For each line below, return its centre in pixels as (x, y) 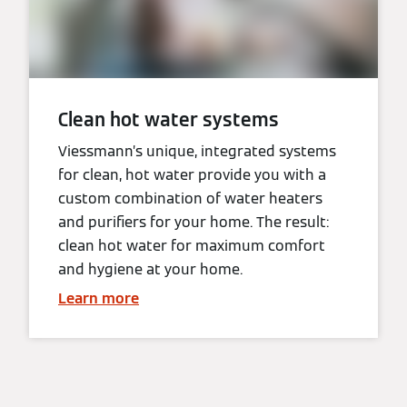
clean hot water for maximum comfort (192, 246)
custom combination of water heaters (190, 199)
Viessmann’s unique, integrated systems (197, 152)
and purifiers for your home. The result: (194, 223)
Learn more (99, 299)
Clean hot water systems (169, 120)
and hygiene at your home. (150, 270)
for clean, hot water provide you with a (192, 175)
